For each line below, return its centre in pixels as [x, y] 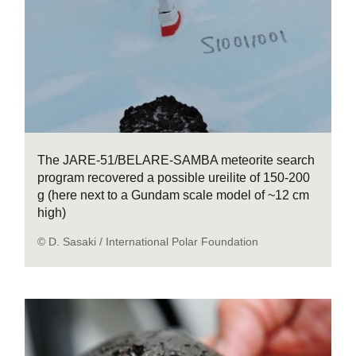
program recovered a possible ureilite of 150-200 [174, 177]
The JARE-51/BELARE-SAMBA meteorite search [176, 160]
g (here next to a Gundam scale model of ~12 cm [174, 195]
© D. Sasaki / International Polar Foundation [148, 241]
